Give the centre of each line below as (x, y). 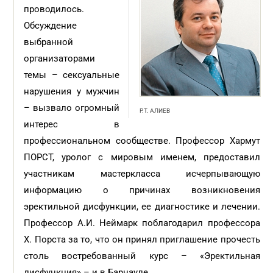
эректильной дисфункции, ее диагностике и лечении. (142, 207)
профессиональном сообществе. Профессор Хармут (142, 141)
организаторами (60, 58)
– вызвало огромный (72, 108)
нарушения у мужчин (72, 91)
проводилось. (54, 9)
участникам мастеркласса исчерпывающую (142, 174)
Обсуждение (51, 26)
